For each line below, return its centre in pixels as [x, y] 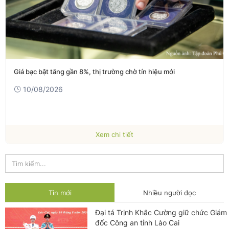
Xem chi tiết [114, 135]
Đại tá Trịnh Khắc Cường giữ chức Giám [161, 213]
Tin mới [60, 193]
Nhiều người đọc [169, 193]
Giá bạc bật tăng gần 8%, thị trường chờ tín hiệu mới [94, 72]
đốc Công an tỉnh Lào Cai [137, 223]
